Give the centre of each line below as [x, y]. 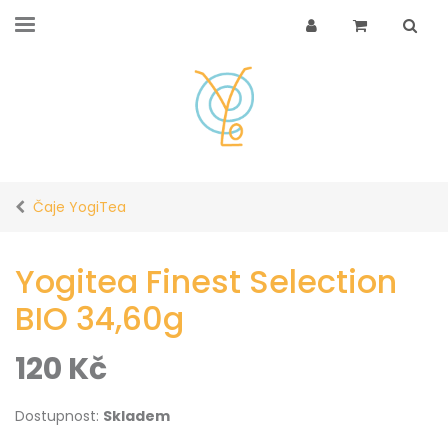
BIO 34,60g [99, 319]
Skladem [136, 416]
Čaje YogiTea [79, 207]
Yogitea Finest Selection [206, 282]
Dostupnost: [59, 416]
